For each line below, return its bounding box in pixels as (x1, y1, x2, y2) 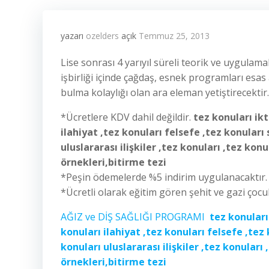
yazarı (61, 30, 86, 41)
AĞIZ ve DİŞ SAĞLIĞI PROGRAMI (61, 210, 210, 223)
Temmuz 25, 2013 (139, 30, 210, 41)
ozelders (86, 30, 119, 41)
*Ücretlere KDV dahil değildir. (61, 110, 191, 124)
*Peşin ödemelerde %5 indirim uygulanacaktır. (61, 171, 267, 184)
